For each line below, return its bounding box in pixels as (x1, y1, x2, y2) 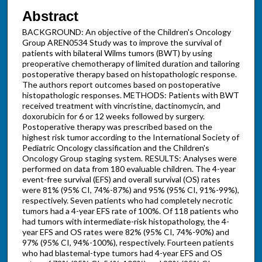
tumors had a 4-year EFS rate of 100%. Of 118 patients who (22, 206, 239, 216)
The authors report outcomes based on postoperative (22, 80, 220, 90)
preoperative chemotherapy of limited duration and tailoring (22, 58, 240, 69)
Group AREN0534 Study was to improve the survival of (22, 37, 222, 48)
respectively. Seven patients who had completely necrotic (22, 195, 233, 206)
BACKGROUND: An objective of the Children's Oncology (22, 27, 231, 37)
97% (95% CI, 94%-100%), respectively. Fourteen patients (22, 237, 234, 248)
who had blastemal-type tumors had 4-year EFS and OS (22, 248, 222, 258)
